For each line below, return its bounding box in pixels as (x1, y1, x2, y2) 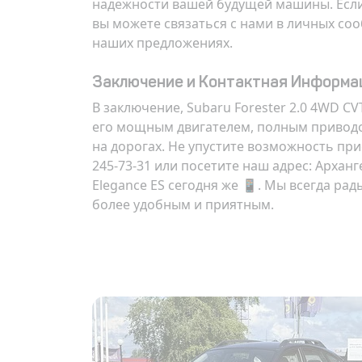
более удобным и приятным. (92, 196, 274, 213)
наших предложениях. (92, 34, 233, 52)
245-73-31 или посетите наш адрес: (92, 157, 315, 175)
